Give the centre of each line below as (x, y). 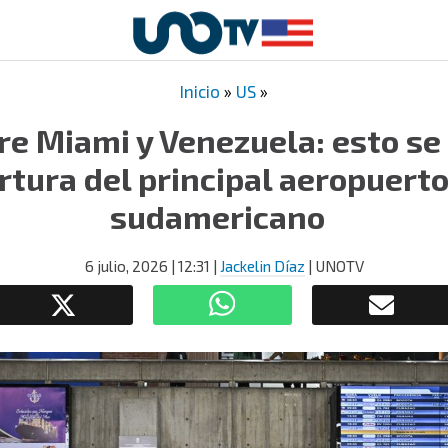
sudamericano (224, 216)
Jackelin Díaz (262, 266)
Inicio (200, 91)
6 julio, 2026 (126, 266)
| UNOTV (334, 266)
